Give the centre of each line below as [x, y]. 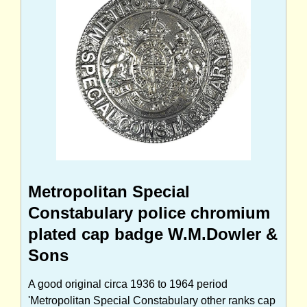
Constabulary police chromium [149, 212]
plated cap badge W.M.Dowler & [153, 234]
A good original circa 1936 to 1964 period [128, 284]
